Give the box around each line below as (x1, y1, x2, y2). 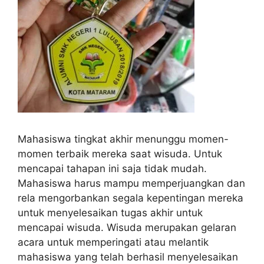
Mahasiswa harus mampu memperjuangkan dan (18, 177, 245, 189)
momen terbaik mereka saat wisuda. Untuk (18, 147, 222, 160)
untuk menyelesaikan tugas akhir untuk (18, 206, 203, 219)
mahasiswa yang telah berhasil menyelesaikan (18, 250, 238, 263)
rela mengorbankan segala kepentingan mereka (18, 192, 243, 204)
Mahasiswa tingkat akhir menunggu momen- (18, 133, 229, 145)
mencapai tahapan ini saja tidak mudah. (18, 162, 207, 174)
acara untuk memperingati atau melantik (18, 236, 209, 248)
